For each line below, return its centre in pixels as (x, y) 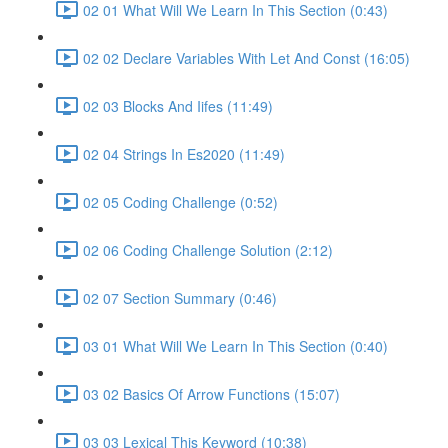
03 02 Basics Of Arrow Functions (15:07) (211, 393)
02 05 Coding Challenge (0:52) (180, 201)
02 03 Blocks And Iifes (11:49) (178, 105)
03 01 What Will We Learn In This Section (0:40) (235, 345)
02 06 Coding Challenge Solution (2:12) (208, 249)
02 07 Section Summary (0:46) (180, 297)
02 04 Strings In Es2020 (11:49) (184, 153)
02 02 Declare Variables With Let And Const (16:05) (246, 57)
